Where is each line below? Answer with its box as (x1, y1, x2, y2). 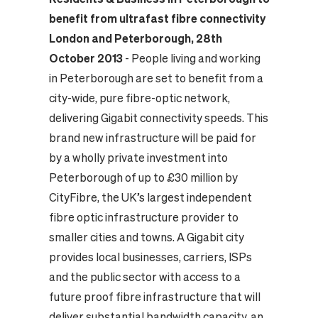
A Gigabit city (176, 231, 244, 243)
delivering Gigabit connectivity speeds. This (48, 111, 268, 124)
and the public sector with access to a (48, 270, 241, 283)
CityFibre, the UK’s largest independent (48, 191, 252, 204)
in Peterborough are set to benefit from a (48, 72, 263, 84)
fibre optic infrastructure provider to (48, 211, 238, 224)
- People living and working (122, 52, 261, 65)
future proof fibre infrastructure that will (48, 290, 261, 303)
